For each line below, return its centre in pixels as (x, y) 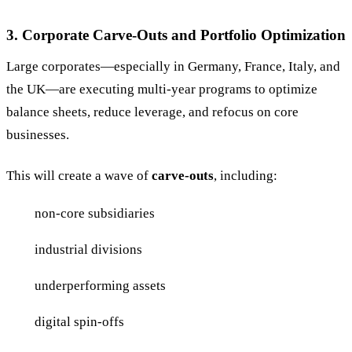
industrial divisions (88, 250)
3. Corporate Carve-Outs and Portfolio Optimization (176, 35)
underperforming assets (100, 286)
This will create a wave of (79, 175)
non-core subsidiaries (95, 214)
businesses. (38, 134)
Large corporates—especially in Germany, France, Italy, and (173, 66)
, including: (246, 175)
